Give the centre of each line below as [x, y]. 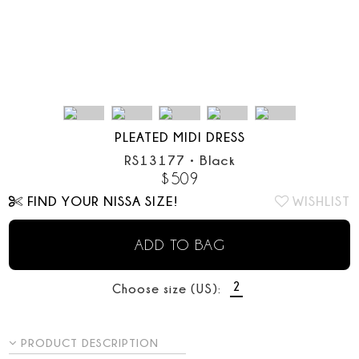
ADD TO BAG [179, 245]
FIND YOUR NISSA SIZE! [102, 201]
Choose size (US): [166, 289]
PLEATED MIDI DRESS [179, 137]
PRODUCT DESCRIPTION [90, 343]
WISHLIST [321, 201]
